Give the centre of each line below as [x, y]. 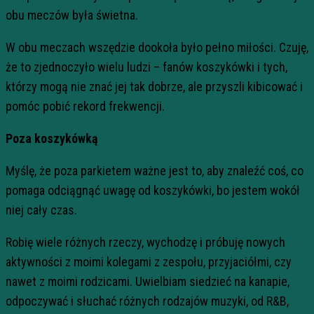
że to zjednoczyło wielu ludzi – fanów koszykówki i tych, [146, 67]
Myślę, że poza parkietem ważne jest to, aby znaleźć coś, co [155, 171]
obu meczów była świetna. [72, 15]
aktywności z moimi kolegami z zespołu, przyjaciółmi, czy [149, 262]
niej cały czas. [41, 210]
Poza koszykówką [52, 138]
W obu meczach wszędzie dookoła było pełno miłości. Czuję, [157, 47]
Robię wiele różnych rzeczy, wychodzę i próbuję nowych [145, 242]
